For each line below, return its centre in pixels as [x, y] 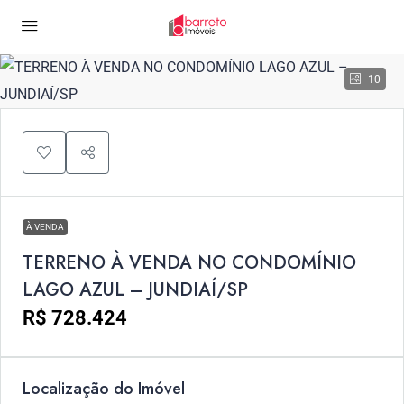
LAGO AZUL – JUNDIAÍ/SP [135, 290]
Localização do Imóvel [104, 389]
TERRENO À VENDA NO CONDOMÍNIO [189, 263]
